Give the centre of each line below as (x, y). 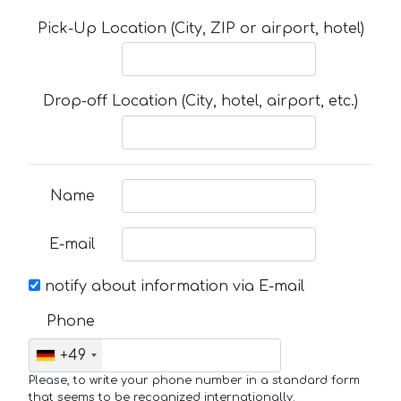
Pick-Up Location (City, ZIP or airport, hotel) (200, 29)
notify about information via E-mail (172, 286)
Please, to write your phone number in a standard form (194, 380)
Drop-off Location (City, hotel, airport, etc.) (200, 102)
